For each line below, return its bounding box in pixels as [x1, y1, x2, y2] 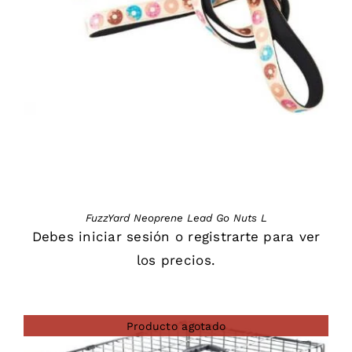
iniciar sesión [79, 229, 170, 245]
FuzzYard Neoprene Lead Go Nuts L [85, 212, 267, 225]
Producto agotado [126, 319, 226, 332]
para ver [258, 229, 321, 245]
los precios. [136, 252, 216, 269]
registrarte [188, 229, 259, 245]
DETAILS [153, 33, 199, 45]
